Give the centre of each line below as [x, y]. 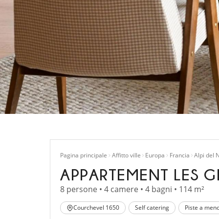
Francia [179, 155]
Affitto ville [126, 155]
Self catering [152, 208]
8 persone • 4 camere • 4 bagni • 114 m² [132, 189]
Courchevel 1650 [96, 208]
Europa [155, 155]
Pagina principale [84, 155]
